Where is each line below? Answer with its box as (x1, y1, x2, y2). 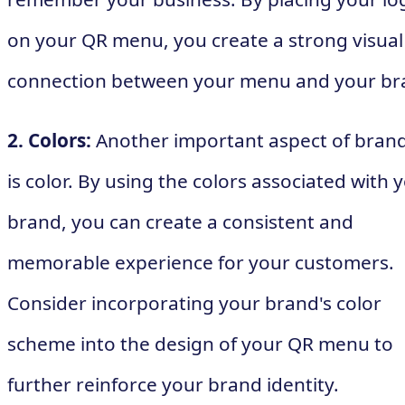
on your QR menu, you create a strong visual (7, 27, 403, 53)
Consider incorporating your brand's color (7, 290, 381, 316)
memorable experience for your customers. (7, 250, 394, 276)
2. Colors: (7, 127, 91, 154)
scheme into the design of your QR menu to (7, 331, 393, 357)
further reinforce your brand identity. (7, 372, 339, 398)
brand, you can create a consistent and (7, 209, 353, 235)
